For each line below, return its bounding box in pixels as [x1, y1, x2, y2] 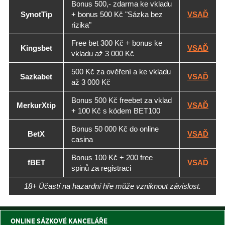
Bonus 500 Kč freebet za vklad [71, 96, 172, 105]
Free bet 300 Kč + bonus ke [71, 39, 162, 48]
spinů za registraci [71, 164, 131, 173]
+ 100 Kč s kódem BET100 [71, 106, 160, 116]
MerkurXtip [17, 101, 56, 110]
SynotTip [20, 10, 52, 19]
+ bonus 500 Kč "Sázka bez [71, 10, 163, 19]
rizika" [71, 21, 91, 30]
